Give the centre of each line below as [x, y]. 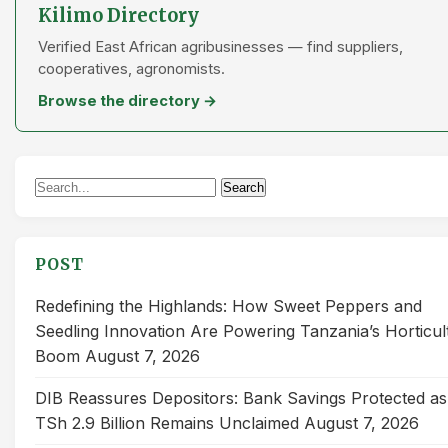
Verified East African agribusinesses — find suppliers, [220, 46]
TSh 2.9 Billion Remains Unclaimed [167, 422]
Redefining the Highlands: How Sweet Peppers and [228, 305]
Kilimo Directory [118, 15]
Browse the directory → [127, 100]
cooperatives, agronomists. [131, 68]
